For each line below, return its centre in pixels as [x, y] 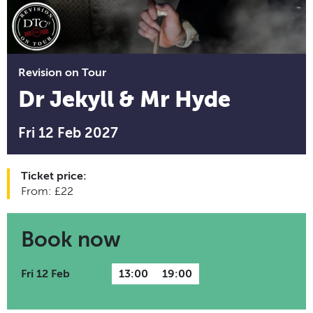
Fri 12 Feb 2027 [68, 133]
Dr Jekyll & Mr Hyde [124, 99]
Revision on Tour [62, 72]
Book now [71, 239]
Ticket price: [54, 176]
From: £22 [47, 191]
